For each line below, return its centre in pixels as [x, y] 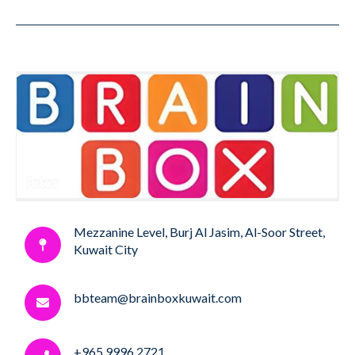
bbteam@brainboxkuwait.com [158, 298]
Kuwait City [107, 249]
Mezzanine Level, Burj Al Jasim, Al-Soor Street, [200, 231]
